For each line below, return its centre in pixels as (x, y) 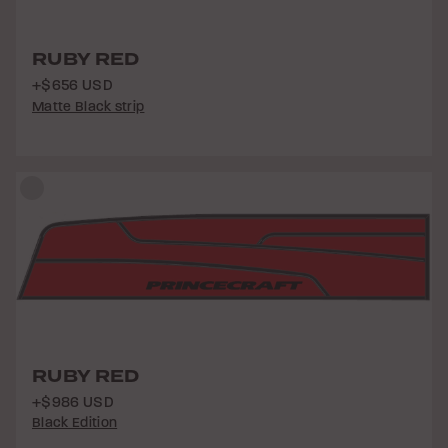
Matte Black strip (88, 106)
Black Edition (75, 423)
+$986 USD (73, 401)
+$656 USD (72, 84)
